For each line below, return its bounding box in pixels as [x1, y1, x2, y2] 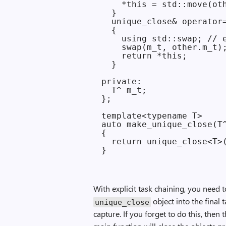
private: [101, 77, 142, 86]
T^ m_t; [101, 85, 147, 95]
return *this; [101, 51, 188, 61]
